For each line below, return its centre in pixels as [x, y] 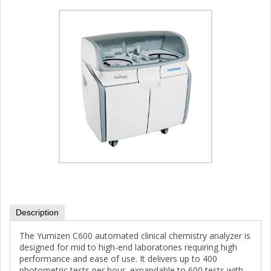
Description [37, 213]
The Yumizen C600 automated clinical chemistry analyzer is [135, 236]
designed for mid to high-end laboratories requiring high [128, 247]
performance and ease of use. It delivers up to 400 [118, 259]
